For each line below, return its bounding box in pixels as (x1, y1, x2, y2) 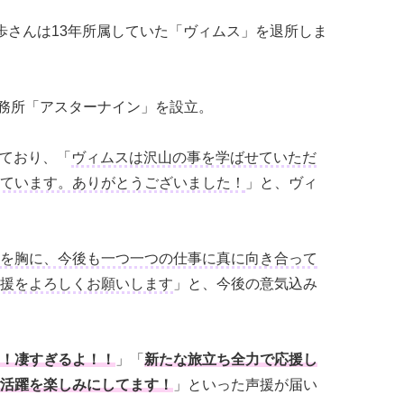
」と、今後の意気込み (173, 275, 317, 291)
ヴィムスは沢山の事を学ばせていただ (71, 149, 317, 165)
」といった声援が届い (173, 376, 317, 392)
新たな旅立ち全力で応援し (144, 351, 317, 367)
